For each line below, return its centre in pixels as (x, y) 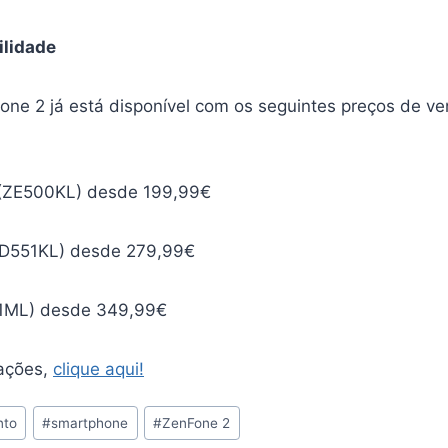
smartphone (90, 422)
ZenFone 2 (196, 422)
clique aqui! (98, 368)
